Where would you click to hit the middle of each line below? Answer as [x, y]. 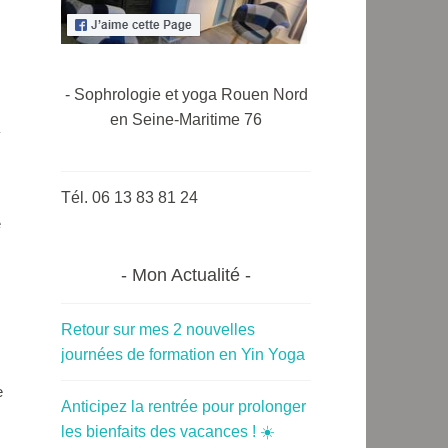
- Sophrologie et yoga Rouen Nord [186, 95]
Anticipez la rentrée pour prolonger [183, 406]
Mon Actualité [186, 274]
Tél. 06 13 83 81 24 [129, 197]
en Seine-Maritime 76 [186, 120]
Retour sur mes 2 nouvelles [158, 330]
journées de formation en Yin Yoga [183, 355]
